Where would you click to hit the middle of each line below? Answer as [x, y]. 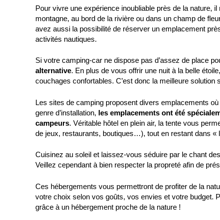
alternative [53, 71]
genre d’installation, [67, 112]
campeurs [52, 123]
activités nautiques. [66, 39]
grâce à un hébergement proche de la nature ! [108, 207]
